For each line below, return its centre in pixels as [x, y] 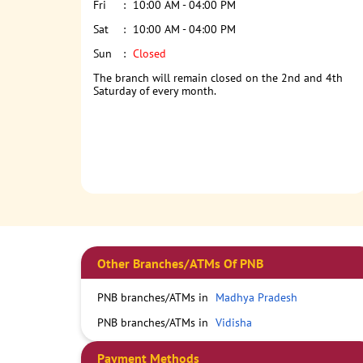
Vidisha [233, 323]
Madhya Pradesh [256, 298]
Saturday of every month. [154, 91]
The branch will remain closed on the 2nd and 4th [218, 78]
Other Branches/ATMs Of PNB [180, 264]
